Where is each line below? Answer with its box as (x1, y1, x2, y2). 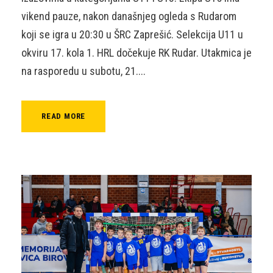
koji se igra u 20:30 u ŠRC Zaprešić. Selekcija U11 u (21, 28, 243, 41)
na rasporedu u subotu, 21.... (21, 65, 146, 78)
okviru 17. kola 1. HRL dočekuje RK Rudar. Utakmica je (21, 46, 252, 60)
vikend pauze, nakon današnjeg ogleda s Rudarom (21, 10, 236, 23)
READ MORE (41, 112, 86, 121)
